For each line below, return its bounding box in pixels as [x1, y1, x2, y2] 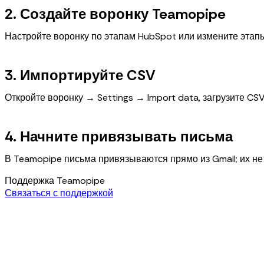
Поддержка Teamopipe [5, 174, 105, 187]
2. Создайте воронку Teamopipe [5, 4, 226, 23]
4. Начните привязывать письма [5, 127, 233, 146]
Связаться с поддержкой [5, 186, 113, 199]
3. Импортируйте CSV [5, 65, 156, 84]
